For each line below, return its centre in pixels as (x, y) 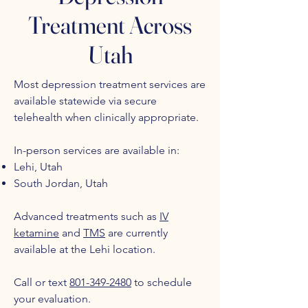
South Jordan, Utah (61, 183)
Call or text (42, 282)
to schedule (162, 282)
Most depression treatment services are (110, 84)
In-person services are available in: (97, 150)
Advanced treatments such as (87, 216)
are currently (136, 233)
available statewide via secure (85, 101)
